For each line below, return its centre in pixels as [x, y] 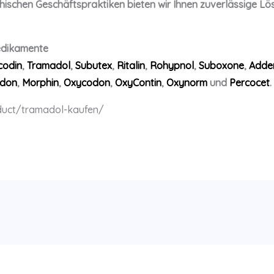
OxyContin [138, 83]
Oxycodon [87, 83]
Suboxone [221, 66]
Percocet [249, 83]
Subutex [93, 66]
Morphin [40, 83]
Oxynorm [187, 83]
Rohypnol [172, 66]
